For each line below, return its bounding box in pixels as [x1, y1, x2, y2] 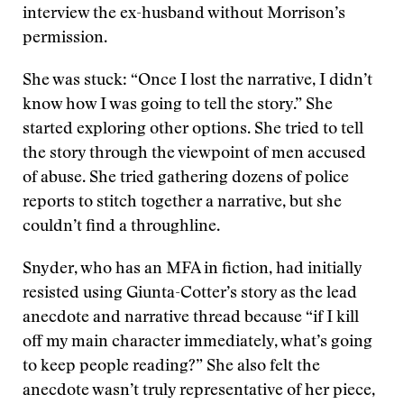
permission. [23, 31, 107, 47]
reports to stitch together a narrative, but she [23, 195, 342, 211]
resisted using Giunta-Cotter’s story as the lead [23, 286, 357, 302]
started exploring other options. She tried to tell [23, 122, 363, 138]
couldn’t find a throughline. [23, 219, 220, 235]
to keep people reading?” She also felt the [23, 359, 320, 375]
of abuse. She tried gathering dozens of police [23, 170, 349, 187]
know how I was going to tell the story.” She [23, 97, 333, 114]
